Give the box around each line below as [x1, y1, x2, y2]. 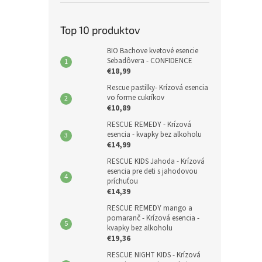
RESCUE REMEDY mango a [107, 203, 192, 213]
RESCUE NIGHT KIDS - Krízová [107, 250, 201, 260]
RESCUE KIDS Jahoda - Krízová [107, 156, 205, 167]
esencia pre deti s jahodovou [107, 166, 198, 177]
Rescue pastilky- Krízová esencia [107, 82, 208, 93]
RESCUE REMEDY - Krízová [107, 119, 191, 130]
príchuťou [107, 176, 138, 187]
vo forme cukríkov [107, 92, 164, 103]
